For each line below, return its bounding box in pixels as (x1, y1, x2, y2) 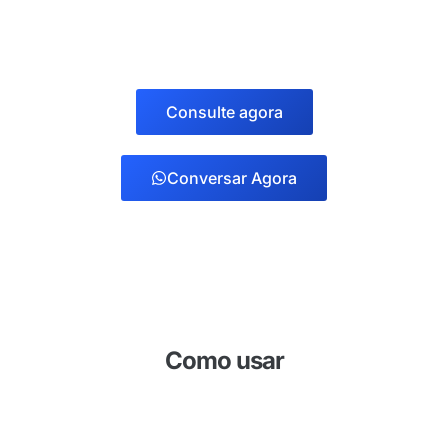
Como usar (164, 346, 284, 376)
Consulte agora (165, 102, 283, 123)
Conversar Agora (167, 168, 297, 189)
